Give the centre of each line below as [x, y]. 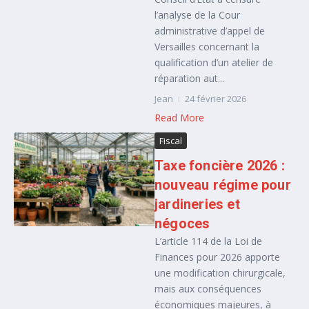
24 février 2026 [216, 99]
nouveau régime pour [223, 185]
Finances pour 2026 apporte [217, 257]
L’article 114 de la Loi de [208, 241]
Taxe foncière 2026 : [220, 166]
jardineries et [197, 204]
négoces [182, 223]
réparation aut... [189, 78]
